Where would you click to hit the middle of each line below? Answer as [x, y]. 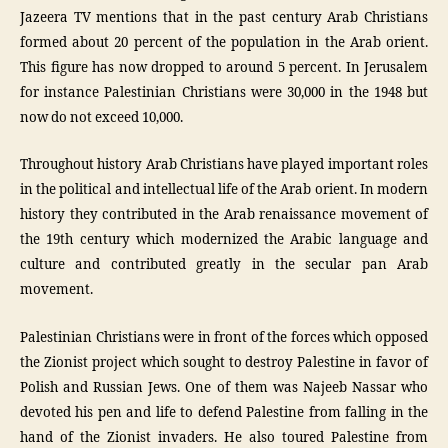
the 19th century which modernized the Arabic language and [224, 240]
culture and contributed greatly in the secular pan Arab [224, 265]
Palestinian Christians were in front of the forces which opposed [224, 337]
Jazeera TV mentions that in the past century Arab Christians [224, 17]
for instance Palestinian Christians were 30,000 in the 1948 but [224, 92]
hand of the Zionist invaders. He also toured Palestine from [224, 437]
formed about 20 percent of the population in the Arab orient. [224, 42]
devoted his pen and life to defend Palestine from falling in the [224, 412]
